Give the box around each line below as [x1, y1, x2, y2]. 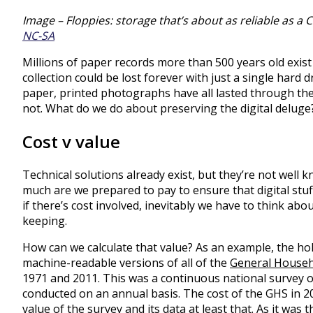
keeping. [22, 212, 67, 228]
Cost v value [22, 129, 120, 153]
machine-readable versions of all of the [22, 254, 230, 270]
